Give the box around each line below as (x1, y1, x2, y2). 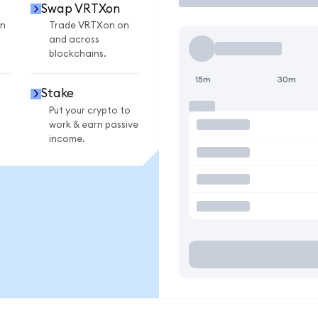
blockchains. (49, 49, 106, 60)
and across (49, 35, 99, 45)
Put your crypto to (49, 105, 131, 116)
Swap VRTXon (40, 2, 120, 15)
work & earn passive (49, 119, 138, 130)
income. (49, 133, 85, 144)
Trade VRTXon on (49, 21, 129, 31)
